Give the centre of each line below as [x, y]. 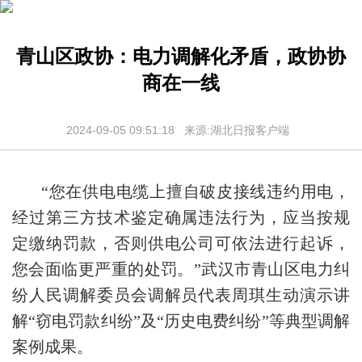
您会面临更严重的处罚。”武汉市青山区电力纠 [181, 267]
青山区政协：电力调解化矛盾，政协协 [181, 54]
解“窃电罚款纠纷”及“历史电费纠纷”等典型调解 [181, 318]
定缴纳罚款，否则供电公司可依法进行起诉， [181, 241]
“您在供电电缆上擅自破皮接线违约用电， [196, 189]
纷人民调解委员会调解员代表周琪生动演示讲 [181, 293]
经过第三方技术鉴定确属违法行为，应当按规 [181, 215]
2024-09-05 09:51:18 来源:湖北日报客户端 [181, 128]
